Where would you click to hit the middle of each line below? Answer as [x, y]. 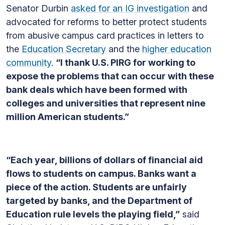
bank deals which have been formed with [97, 90]
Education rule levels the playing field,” [93, 214]
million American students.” [68, 117]
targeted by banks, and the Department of [99, 201]
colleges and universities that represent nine [106, 103]
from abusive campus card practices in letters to [105, 35]
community [29, 63]
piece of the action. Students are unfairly [96, 187]
